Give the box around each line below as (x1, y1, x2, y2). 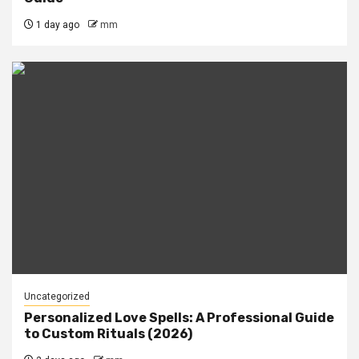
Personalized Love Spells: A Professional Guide (24, 309, 334, 325)
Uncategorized (24, 290, 90, 302)
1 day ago (34, 18, 79, 30)
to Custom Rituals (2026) (24, 325, 192, 341)
